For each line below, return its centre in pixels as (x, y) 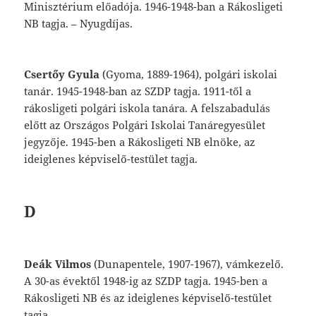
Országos (88, 125)
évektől (83, 281)
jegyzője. (48, 142)
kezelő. (266, 264)
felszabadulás (236, 108)
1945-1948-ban (94, 91)
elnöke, (224, 142)
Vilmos (73, 264)
